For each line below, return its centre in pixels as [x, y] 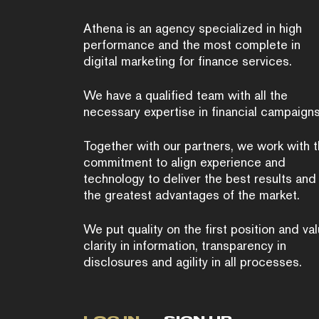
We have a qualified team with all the [185, 95]
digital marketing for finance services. [188, 61]
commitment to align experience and [184, 162]
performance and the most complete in [192, 45]
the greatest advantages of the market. [192, 195]
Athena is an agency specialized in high [193, 28]
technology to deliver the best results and [200, 178]
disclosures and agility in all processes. [193, 262]
